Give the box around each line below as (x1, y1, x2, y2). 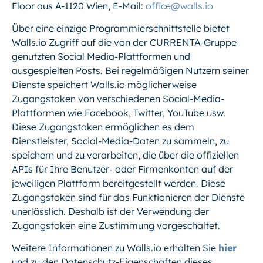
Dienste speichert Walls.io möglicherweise (12, 79, 197, 91)
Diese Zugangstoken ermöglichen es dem (12, 121, 194, 133)
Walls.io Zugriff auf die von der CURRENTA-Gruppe (12, 36, 237, 49)
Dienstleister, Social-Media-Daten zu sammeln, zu (12, 135, 229, 147)
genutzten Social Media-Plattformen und (12, 50, 190, 63)
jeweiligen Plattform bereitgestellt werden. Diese (12, 177, 225, 190)
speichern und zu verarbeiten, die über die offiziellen (12, 149, 239, 161)
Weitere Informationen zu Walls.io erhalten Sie (12, 242, 218, 254)
